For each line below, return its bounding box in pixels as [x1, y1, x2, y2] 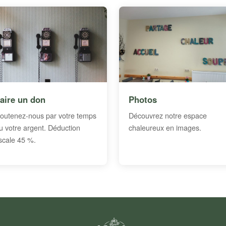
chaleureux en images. [129, 122, 202, 133]
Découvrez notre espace [129, 109, 207, 121]
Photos [129, 93, 157, 105]
